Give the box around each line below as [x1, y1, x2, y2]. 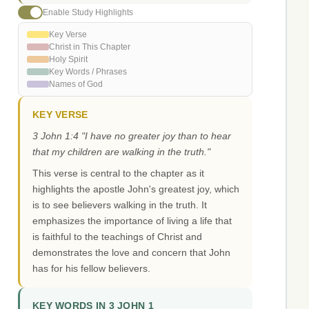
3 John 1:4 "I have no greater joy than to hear [32, 130, 231, 142]
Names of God [49, 79, 103, 90]
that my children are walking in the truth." [32, 146, 210, 158]
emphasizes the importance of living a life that [32, 215, 232, 227]
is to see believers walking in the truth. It [32, 199, 207, 211]
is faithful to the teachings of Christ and [32, 231, 202, 243]
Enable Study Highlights [43, 7, 133, 17]
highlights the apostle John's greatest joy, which [32, 183, 239, 195]
